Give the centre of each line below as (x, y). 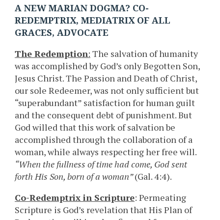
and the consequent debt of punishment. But (103, 115)
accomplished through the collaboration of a (104, 140)
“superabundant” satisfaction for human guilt (105, 103)
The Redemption (51, 54)
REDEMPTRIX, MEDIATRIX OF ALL (93, 21)
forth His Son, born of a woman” (75, 177)
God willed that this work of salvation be (95, 127)
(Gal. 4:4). (153, 177)
